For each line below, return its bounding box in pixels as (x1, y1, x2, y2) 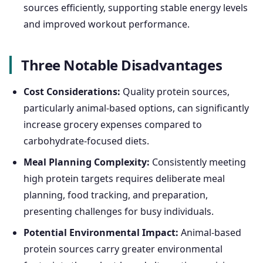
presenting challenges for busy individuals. (23, 205, 214, 218)
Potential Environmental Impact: (23, 226, 178, 240)
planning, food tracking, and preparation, (23, 188, 208, 202)
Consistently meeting (150, 156, 246, 169)
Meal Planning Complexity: (23, 156, 150, 169)
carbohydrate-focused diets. (23, 134, 149, 148)
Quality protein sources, (120, 85, 230, 99)
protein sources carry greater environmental (23, 242, 222, 256)
